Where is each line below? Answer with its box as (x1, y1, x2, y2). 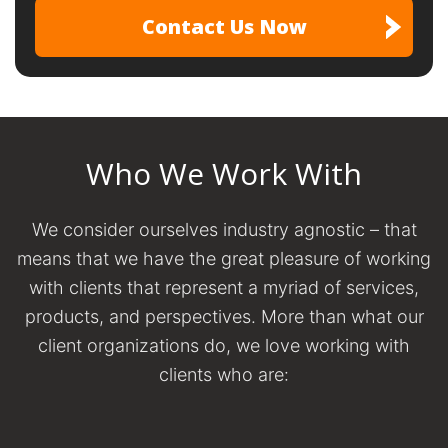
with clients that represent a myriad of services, (29, 276, 419, 298)
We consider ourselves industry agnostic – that (31, 218, 417, 240)
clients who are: (159, 363, 289, 385)
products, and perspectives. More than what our (24, 305, 424, 327)
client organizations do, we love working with (38, 334, 410, 356)
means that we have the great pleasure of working (17, 247, 431, 269)
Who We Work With (86, 152, 362, 194)
